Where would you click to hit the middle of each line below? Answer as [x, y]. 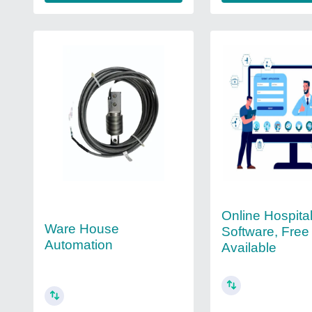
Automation [79, 245]
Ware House [82, 229]
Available [249, 247]
